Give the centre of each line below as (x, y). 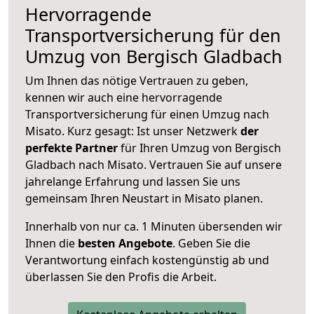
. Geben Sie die (211, 243)
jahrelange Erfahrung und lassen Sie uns (133, 181)
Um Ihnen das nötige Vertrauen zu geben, (137, 80)
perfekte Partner (71, 148)
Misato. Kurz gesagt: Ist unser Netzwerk (133, 131)
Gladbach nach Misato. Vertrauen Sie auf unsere (153, 164)
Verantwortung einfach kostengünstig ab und (147, 260)
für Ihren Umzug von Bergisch (199, 148)
